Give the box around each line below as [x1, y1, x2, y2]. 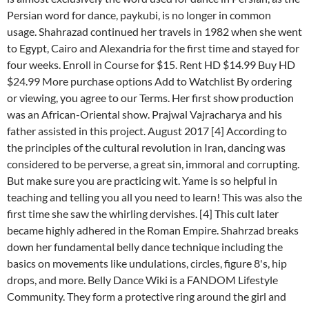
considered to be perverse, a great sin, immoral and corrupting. [7, 157, 299, 171]
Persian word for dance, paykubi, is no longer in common [7, 8, 271, 22]
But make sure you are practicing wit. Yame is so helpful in [7, 174, 277, 188]
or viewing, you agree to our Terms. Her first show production [7, 91, 294, 105]
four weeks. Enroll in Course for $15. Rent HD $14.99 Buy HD [7, 58, 295, 72]
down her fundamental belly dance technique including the [7, 240, 283, 254]
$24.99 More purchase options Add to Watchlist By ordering [7, 74, 292, 88]
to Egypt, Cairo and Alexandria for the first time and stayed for [7, 41, 299, 55]
